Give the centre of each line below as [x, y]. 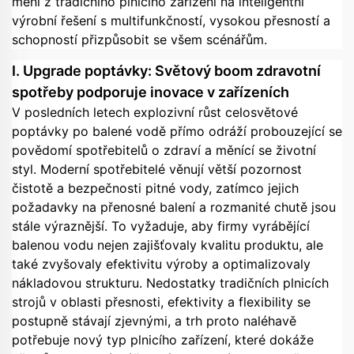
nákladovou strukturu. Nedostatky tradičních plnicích [170, 282]
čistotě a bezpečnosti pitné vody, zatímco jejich [155, 188]
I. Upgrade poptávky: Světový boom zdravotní [166, 70]
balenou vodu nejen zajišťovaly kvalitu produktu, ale [168, 245]
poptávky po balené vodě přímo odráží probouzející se [177, 131]
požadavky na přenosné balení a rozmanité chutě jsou [174, 207]
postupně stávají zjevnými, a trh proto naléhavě [154, 320]
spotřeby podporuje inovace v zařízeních [151, 92]
